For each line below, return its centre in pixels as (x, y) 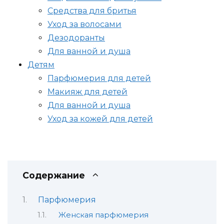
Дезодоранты (76, 37)
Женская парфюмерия (103, 215)
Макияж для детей (87, 91)
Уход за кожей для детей (100, 118)
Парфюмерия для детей (99, 78)
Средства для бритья (92, 10)
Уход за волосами (84, 24)
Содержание (54, 175)
